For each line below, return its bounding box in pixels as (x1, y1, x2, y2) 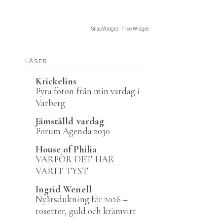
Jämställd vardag (36, 115, 104, 127)
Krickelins (36, 75, 77, 87)
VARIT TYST (36, 165, 89, 177)
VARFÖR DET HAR (36, 153, 114, 165)
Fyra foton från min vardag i (36, 85, 140, 97)
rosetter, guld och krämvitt (36, 205, 137, 217)
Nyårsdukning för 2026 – (36, 193, 128, 205)
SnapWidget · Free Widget (91, 26, 148, 32)
